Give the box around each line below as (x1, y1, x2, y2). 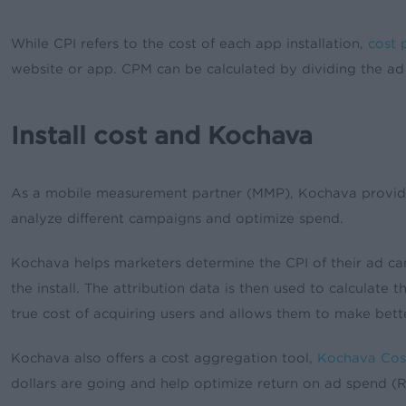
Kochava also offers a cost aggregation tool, (11, 350, 318, 365)
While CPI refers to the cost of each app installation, (11, 35, 364, 51)
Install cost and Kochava (11, 121, 314, 150)
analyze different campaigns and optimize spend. (11, 210, 349, 226)
